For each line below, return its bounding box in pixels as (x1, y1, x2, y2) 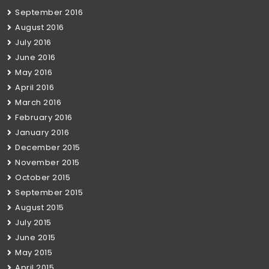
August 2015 (15, 202, 64, 213)
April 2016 (15, 82, 54, 93)
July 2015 (15, 217, 52, 228)
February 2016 (15, 112, 73, 123)
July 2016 (15, 37, 52, 48)
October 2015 (15, 172, 70, 183)
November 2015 (15, 157, 80, 168)
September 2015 (15, 187, 83, 198)
